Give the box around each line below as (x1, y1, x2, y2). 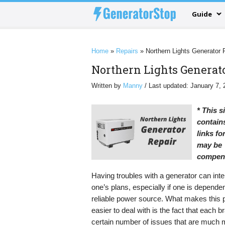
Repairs (116, 47, 138, 55)
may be (197, 141, 222, 150)
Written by (91, 82, 123, 90)
